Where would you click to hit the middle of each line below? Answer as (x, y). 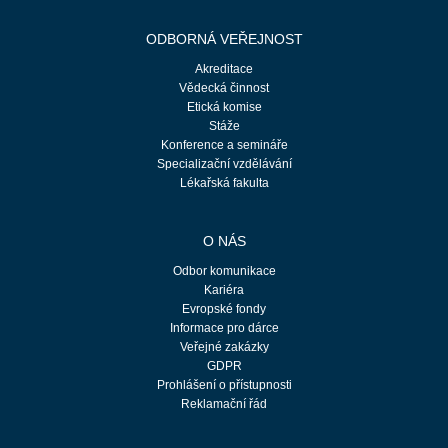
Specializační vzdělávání (224, 164)
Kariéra (224, 290)
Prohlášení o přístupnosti (224, 385)
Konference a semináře (224, 145)
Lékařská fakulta (224, 183)
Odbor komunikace (224, 271)
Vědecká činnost (224, 88)
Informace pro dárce (224, 328)
